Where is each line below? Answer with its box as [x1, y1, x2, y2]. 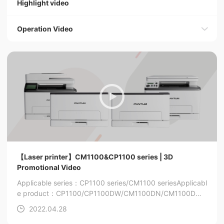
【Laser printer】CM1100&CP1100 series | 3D [17, 152, 173, 161]
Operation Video [17, 24, 73, 33]
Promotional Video [17, 163, 81, 171]
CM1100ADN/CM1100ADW [17, 199, 104, 208]
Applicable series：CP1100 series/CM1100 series [17, 178, 176, 187]
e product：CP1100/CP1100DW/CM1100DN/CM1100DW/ [17, 189, 204, 197]
